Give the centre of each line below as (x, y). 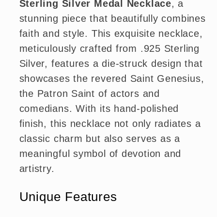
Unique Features (68, 196)
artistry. (37, 169)
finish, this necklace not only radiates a (110, 124)
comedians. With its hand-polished (99, 109)
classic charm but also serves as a (100, 139)
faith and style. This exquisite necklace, (111, 34)
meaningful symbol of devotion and (100, 154)
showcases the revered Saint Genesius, (112, 79)
